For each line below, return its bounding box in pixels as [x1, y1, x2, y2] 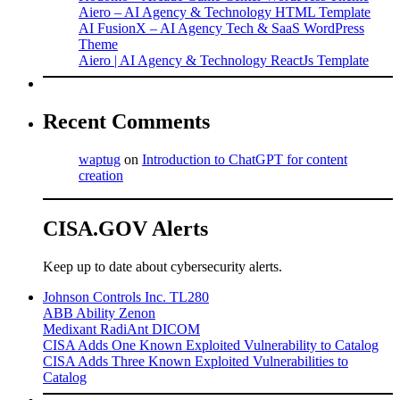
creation [79, 167, 123, 183]
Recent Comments [43, 109, 210, 133]
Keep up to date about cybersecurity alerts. [43, 259, 282, 275]
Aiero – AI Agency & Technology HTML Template [79, 4, 371, 20]
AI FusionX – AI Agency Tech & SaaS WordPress [79, 20, 364, 36]
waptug [79, 151, 121, 167]
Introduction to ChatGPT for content [142, 151, 347, 167]
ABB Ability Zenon [43, 305, 155, 321]
